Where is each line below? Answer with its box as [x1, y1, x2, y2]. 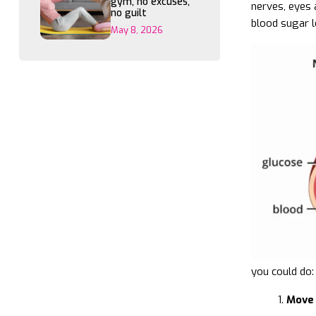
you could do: [250, 264, 314, 279]
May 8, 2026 [111, 24, 163, 36]
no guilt [111, 6, 147, 20]
